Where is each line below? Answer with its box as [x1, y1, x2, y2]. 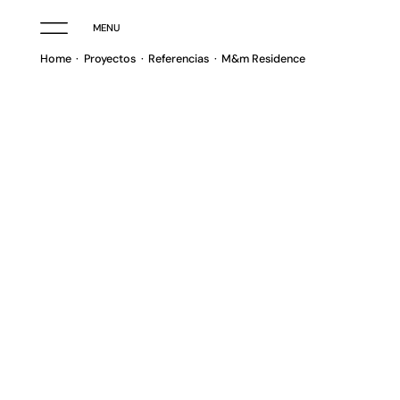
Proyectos [83, 51, 136, 66]
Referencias [148, 51, 210, 66]
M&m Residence [221, 51, 306, 66]
